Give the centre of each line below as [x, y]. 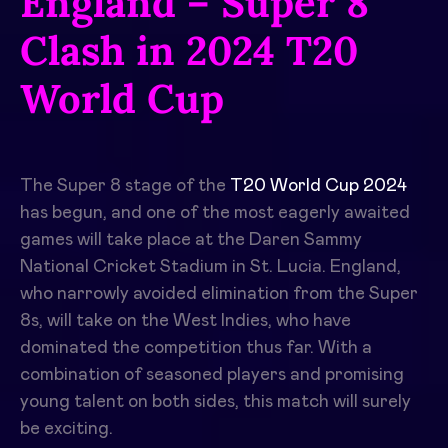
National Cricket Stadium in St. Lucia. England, [210, 267]
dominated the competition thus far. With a [196, 348]
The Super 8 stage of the [125, 186]
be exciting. [66, 429]
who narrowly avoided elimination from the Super [219, 294]
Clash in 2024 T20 [189, 51]
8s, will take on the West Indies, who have [185, 321]
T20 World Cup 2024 [318, 186]
